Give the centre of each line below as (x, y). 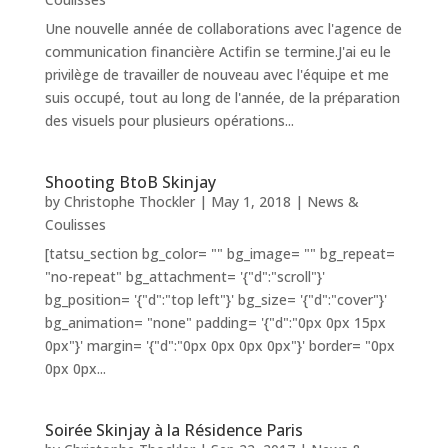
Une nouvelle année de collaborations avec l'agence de (223, 29)
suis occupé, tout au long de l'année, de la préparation (222, 98)
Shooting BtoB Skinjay (130, 182)
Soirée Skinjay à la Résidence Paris (173, 430)
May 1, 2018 (250, 202)
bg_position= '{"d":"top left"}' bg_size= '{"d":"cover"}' (215, 300)
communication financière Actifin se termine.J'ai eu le (217, 52)
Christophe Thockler (129, 202)
